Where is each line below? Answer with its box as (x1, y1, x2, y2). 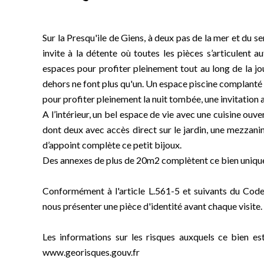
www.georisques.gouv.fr (42, 246, 140, 258)
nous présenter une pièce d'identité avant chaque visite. (42, 200, 262, 212)
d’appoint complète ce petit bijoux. (42, 139, 181, 150)
